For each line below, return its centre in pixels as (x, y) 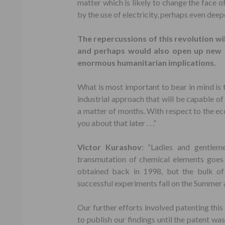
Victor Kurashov (109, 147)
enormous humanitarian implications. (147, 63)
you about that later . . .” (117, 123)
